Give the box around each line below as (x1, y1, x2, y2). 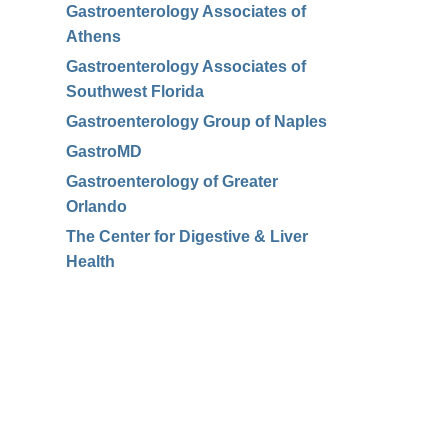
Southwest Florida (66, 83, 204, 100)
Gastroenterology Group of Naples (66, 113, 327, 130)
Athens (66, 28, 121, 45)
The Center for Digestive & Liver (66, 228, 308, 245)
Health (66, 253, 115, 270)
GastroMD (66, 143, 142, 160)
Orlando (66, 198, 127, 215)
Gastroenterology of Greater (66, 173, 278, 190)
